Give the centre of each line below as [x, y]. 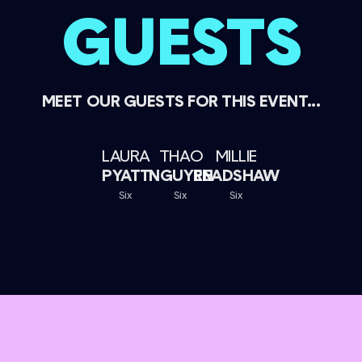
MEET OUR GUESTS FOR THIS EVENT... [181, 101]
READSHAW [236, 175]
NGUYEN [181, 175]
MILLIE [236, 156]
